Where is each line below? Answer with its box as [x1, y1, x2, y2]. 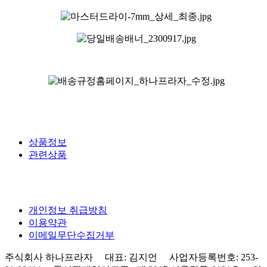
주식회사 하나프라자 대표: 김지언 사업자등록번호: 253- [5, 252, 258, 262]
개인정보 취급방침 [29, 204, 107, 215]
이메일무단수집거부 [29, 229, 114, 240]
